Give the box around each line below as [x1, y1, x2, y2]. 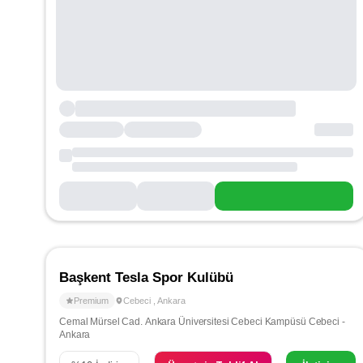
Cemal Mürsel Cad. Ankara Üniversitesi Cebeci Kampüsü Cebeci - [59, 316, 345, 328]
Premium [74, 296, 109, 306]
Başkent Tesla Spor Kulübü [59, 270, 233, 286]
